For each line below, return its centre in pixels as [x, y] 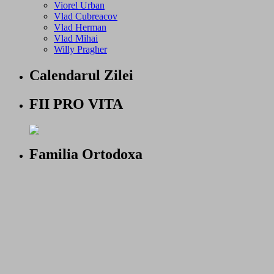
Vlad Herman [80, 27]
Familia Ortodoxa [86, 154]
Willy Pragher [80, 49]
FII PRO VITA [76, 104]
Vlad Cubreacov [86, 16]
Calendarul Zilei [81, 75]
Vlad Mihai [76, 38]
